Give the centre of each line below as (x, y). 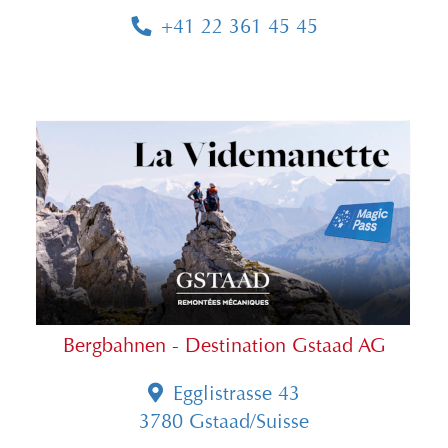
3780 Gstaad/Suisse (224, 421)
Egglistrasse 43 (236, 393)
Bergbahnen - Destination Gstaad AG (224, 345)
